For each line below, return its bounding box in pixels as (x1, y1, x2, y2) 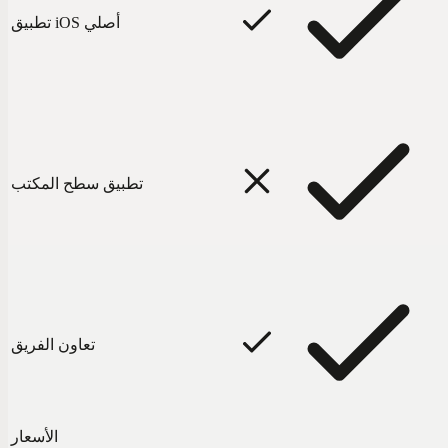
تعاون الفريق (11, 335, 95, 353)
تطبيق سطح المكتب (11, 174, 143, 192)
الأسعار (11, 427, 58, 445)
